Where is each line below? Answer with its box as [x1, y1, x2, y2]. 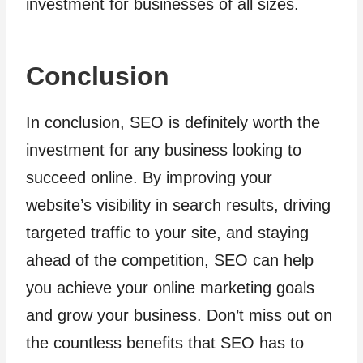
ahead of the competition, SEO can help [26, 251, 314, 269]
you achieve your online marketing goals [26, 279, 314, 297]
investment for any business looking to [26, 141, 301, 159]
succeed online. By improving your [26, 169, 272, 186]
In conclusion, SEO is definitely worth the [26, 113, 320, 131]
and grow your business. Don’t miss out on [26, 306, 332, 324]
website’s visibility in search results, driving [26, 196, 331, 214]
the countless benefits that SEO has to [26, 334, 304, 352]
